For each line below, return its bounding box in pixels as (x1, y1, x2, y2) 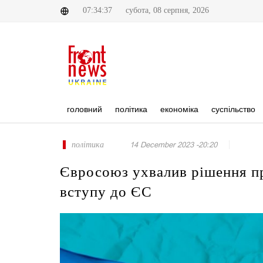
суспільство (211, 104, 255, 114)
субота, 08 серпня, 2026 (126, 6, 209, 15)
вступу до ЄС (60, 184, 152, 200)
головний (67, 104, 102, 114)
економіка (160, 104, 198, 114)
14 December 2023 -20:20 (130, 140, 217, 149)
